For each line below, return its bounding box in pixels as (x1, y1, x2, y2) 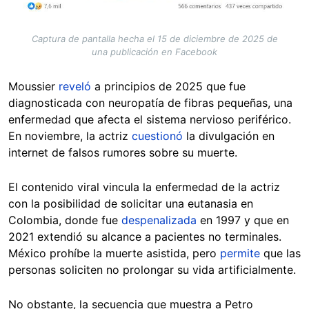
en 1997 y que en (200, 213, 289, 228)
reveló (59, 79, 91, 94)
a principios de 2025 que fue (91, 79, 246, 94)
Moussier (8, 79, 59, 94)
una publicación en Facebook (92, 46, 217, 58)
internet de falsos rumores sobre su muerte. (8, 146, 237, 160)
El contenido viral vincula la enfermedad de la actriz (8, 180, 280, 195)
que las (263, 246, 301, 261)
